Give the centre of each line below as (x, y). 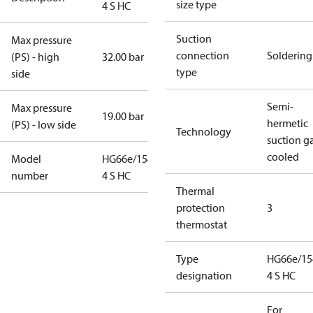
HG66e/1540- (132, 159)
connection (203, 55)
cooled (283, 156)
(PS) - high (35, 57)
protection (201, 208)
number (30, 175)
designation (204, 275)
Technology (204, 131)
